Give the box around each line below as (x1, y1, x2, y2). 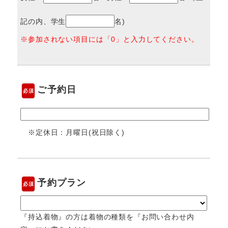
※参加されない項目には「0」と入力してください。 (20, 35, 199, 44)
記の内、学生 (20, 17, 66, 26)
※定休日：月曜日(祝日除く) (20, 128, 125, 137)
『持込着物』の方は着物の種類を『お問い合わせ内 (20, 213, 194, 221)
